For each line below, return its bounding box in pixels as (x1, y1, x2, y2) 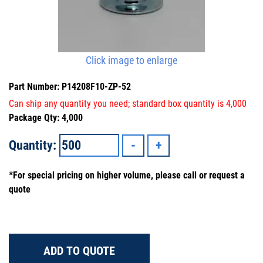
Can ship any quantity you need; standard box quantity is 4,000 (9, 98, 247, 109)
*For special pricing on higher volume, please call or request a (9, 170, 245, 181)
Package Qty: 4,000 (9, 112, 83, 123)
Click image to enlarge (86, 54, 177, 66)
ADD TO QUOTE (43, 244, 115, 258)
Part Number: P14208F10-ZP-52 (9, 81, 131, 92)
